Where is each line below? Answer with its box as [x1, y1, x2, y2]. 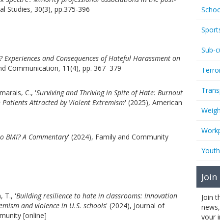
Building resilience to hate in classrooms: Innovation [16, 191, 177, 200]
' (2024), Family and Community [68, 132, 168, 141]
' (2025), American [125, 98, 182, 107]
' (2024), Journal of [106, 201, 165, 210]
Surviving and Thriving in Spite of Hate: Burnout [36, 88, 183, 97]
